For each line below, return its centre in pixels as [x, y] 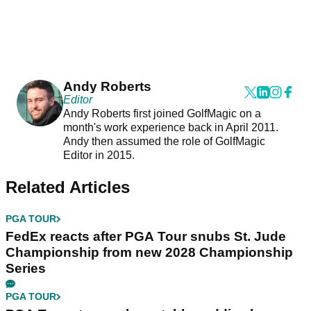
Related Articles [68, 187]
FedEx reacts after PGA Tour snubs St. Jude [146, 237]
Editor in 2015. [100, 155]
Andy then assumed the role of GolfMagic [164, 142]
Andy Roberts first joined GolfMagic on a [162, 114]
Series [26, 269]
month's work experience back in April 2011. [170, 128]
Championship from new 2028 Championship [149, 253]
